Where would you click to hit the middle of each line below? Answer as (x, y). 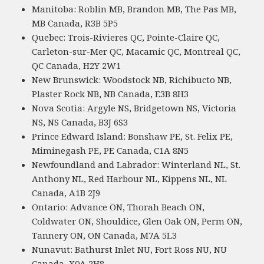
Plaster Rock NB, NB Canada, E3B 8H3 (110, 93)
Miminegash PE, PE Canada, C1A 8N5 (110, 150)
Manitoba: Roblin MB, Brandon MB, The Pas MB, (134, 9)
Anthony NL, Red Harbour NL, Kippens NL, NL (130, 178)
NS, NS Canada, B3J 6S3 (80, 122)
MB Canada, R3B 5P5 (75, 23)
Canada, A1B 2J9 (66, 192)
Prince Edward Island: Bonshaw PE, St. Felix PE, (133, 136)
